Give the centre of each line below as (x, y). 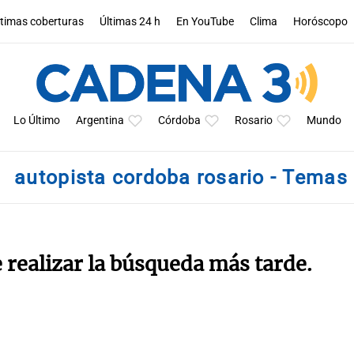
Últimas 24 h (130, 21)
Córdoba (179, 121)
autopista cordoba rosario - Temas (181, 177)
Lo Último (36, 121)
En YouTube (205, 21)
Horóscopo (321, 21)
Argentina (100, 121)
